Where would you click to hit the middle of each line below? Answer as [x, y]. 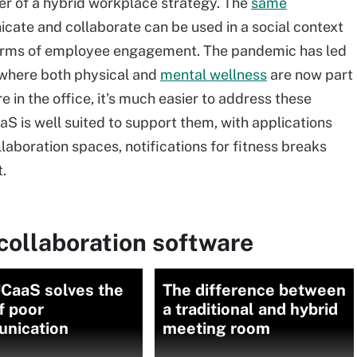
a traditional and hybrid [250, 309]
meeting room [216, 328]
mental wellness [214, 75]
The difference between [254, 290]
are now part [310, 75]
